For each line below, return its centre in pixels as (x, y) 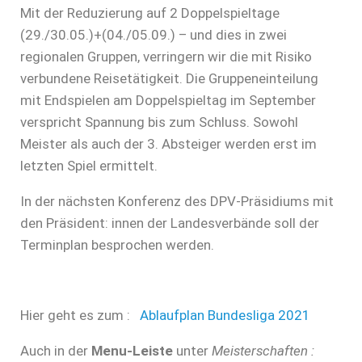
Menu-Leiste (132, 351)
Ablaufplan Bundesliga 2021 (225, 316)
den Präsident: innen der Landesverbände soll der (170, 223)
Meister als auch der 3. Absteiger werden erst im (168, 143)
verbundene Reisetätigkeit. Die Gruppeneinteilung (169, 78)
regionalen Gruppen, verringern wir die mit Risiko (166, 56)
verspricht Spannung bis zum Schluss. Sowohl (159, 122)
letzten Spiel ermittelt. (89, 165)
